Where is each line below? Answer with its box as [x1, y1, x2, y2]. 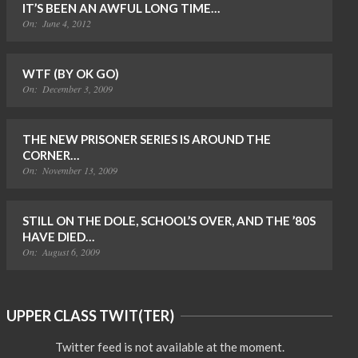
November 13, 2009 [42, 164, 117, 177]
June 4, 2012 [42, 17, 91, 30]
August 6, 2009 [42, 245, 100, 258]
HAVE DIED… [22, 229, 94, 244]
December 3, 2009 [42, 82, 113, 95]
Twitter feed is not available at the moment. [54, 340, 284, 354]
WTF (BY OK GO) [22, 66, 119, 81]
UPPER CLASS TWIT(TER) [6, 307, 174, 324]
